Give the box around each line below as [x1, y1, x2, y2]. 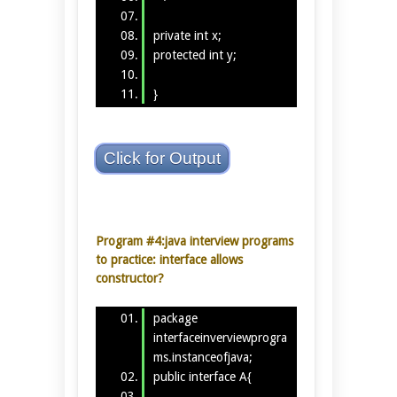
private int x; [152, 27, 222, 43]
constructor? [96, 270, 164, 285]
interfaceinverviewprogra [152, 331, 287, 346]
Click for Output [104, 148, 221, 167]
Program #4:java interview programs [96, 233, 293, 248]
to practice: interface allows [96, 252, 243, 267]
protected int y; [152, 47, 237, 62]
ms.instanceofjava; [152, 350, 253, 365]
